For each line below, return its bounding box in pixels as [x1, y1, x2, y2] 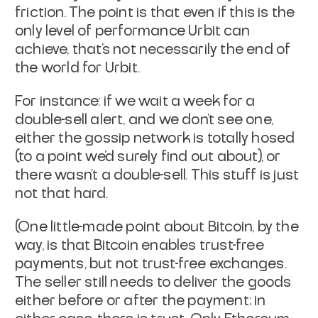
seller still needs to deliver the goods [44, 275, 292, 290]
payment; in [187, 293, 266, 308]
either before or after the [15, 293, 185, 308]
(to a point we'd [15, 149, 115, 164]
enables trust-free [141, 238, 264, 253]
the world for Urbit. [15, 60, 140, 75]
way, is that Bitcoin [15, 238, 138, 253]
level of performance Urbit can [45, 23, 251, 38]
